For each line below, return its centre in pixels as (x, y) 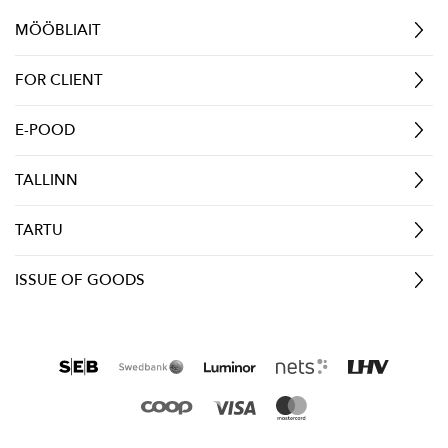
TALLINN (46, 179)
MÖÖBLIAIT (58, 29)
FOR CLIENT (59, 79)
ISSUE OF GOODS (80, 279)
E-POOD (45, 129)
